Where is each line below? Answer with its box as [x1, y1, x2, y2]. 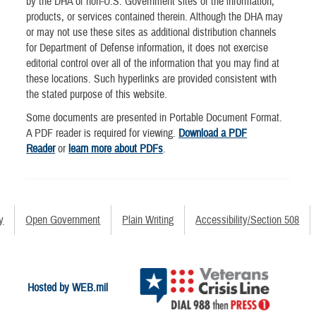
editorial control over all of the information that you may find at [26, 56, 280, 71]
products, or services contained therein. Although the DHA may [26, 9, 284, 24]
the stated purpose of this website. [26, 87, 168, 102]
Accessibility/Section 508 [195, 213, 300, 228]
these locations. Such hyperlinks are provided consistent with [26, 71, 277, 86]
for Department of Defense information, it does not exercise [26, 40, 269, 55]
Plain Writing [122, 213, 174, 228]
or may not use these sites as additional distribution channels [26, 25, 277, 39]
